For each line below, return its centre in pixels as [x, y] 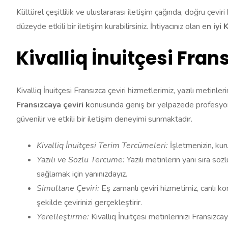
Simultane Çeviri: [68, 189]
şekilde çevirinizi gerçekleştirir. [89, 203]
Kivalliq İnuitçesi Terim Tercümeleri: [102, 146]
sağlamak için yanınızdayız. [82, 174]
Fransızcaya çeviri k [53, 105]
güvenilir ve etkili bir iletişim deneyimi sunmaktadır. [104, 119]
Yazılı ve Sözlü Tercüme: [81, 160]
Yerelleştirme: [63, 217]
